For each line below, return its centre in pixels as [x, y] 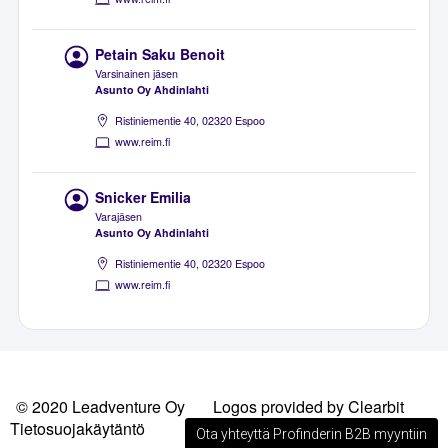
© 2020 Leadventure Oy [100, 406]
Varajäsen [119, 217]
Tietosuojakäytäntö [77, 428]
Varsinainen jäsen [137, 73]
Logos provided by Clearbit [308, 406]
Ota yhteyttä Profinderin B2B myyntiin [311, 433]
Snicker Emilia [143, 197]
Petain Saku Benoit [160, 54]
